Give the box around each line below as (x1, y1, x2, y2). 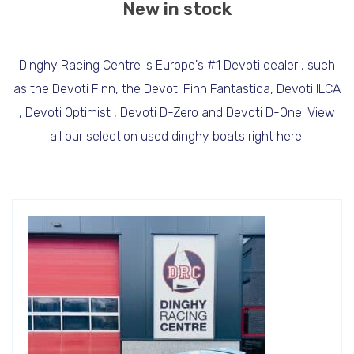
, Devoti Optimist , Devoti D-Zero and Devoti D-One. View (19, 104, 335, 120)
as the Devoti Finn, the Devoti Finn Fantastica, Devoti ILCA (13, 81, 341, 96)
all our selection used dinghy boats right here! (50, 128, 304, 144)
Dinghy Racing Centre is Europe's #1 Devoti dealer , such (19, 57, 335, 73)
